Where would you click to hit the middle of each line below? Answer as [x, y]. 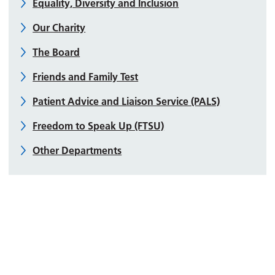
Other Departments [77, 150]
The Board [56, 52]
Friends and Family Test [86, 76]
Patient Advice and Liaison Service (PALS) [126, 101]
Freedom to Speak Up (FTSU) [99, 126]
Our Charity [59, 27]
